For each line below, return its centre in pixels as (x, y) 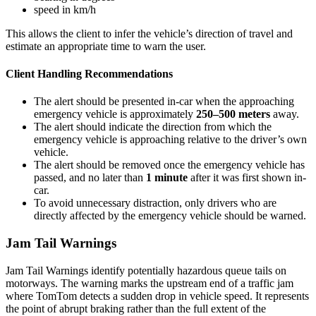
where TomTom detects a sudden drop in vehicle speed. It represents (157, 296)
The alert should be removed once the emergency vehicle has (169, 165)
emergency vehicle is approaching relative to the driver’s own (170, 140)
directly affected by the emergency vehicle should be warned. (170, 216)
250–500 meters (233, 114)
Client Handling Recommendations (89, 73)
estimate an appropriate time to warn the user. (106, 46)
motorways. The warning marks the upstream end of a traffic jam (150, 283)
